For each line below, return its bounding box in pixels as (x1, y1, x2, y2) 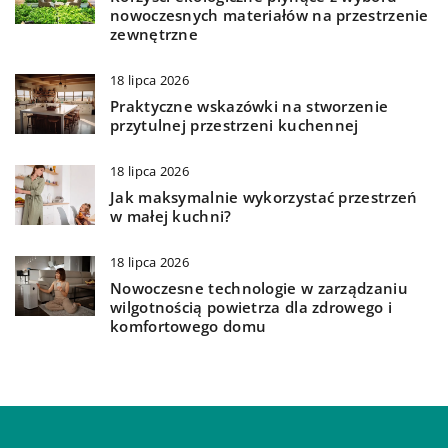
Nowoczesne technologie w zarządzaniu (110, 278, 408, 299)
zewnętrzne (110, 24, 199, 45)
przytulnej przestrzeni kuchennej (110, 115, 359, 136)
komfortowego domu (110, 316, 267, 337)
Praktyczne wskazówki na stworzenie (110, 96, 389, 117)
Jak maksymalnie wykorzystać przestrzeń (110, 187, 418, 208)
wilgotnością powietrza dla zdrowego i (110, 297, 393, 318)
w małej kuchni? (110, 206, 232, 227)
